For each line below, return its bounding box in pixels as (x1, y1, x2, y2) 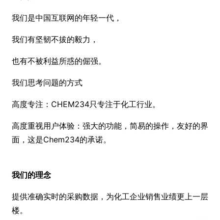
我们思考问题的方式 (12, 78, 82, 88)
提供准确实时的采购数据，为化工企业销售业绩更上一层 (12, 192, 208, 202)
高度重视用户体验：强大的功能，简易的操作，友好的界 (12, 121, 208, 131)
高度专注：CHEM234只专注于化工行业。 (12, 99, 160, 110)
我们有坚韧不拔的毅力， (12, 34, 98, 45)
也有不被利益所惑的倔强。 (12, 56, 106, 66)
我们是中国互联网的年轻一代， (12, 13, 122, 23)
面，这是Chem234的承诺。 (12, 135, 111, 145)
